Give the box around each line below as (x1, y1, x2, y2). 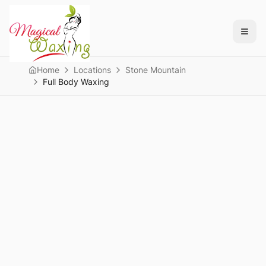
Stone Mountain (125, 65, 186, 75)
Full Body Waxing (43, 77, 109, 87)
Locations (74, 65, 111, 75)
